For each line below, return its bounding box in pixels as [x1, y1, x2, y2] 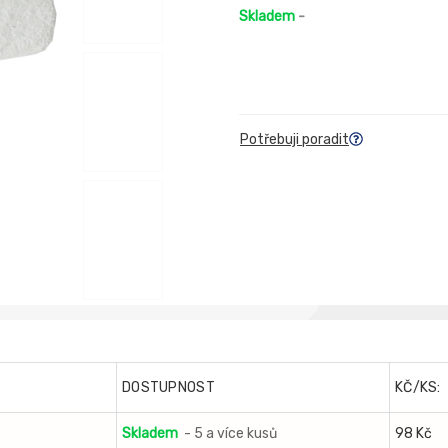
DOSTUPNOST [122, 379, 215, 396]
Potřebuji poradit [240, 131, 349, 149]
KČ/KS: [395, 379, 441, 396]
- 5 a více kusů [184, 425, 277, 442]
